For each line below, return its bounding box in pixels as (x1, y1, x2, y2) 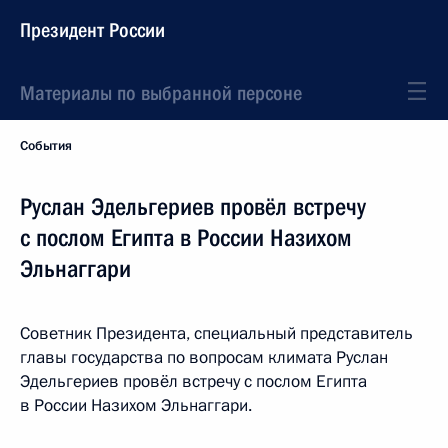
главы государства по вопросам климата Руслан (20, 346, 388, 369)
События (20, 137, 72, 155)
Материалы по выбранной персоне (20, 81, 302, 105)
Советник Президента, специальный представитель (20, 322, 413, 345)
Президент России (20, 18, 165, 42)
